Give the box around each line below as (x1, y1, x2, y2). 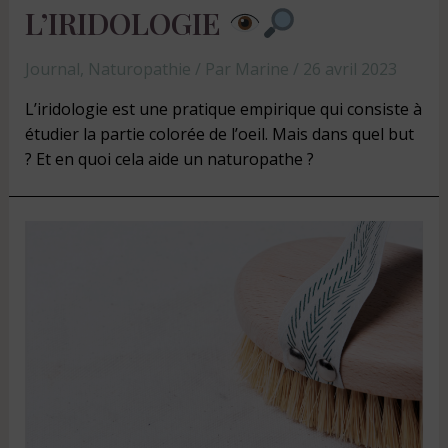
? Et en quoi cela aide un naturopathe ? (24, 148, 314, 171)
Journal (24, 58, 80, 81)
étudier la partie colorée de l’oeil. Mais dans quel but (24, 123, 414, 146)
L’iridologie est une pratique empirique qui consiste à (24, 98, 422, 121)
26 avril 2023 (302, 58, 397, 81)
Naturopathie (87, 58, 191, 81)
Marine (234, 58, 293, 81)
